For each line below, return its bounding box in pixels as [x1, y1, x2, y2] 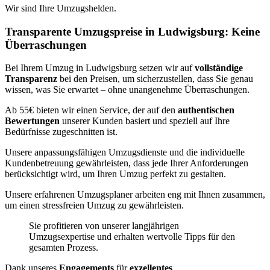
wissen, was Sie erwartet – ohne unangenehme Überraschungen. [5, 84, 250, 95]
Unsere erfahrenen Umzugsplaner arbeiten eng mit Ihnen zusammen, [5, 189, 265, 200]
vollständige [195, 63, 243, 74]
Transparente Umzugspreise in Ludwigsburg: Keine [5, 25, 260, 38]
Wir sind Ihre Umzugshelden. [5, 2, 116, 13]
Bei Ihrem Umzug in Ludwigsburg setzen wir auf [5, 63, 195, 74]
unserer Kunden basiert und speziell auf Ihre [62, 116, 230, 127]
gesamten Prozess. [29, 242, 98, 253]
